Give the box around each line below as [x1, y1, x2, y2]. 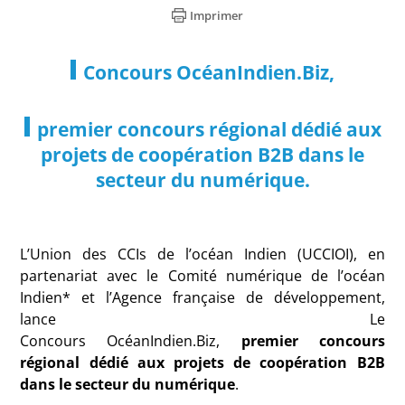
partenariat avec [20, 266, 147, 286]
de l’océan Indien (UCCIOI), [146, 244, 357, 264]
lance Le [20, 309, 385, 329]
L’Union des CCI [20, 244, 140, 264]
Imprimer [189, 7, 243, 24]
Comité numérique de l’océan [167, 266, 385, 286]
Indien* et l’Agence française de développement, [20, 287, 385, 307]
